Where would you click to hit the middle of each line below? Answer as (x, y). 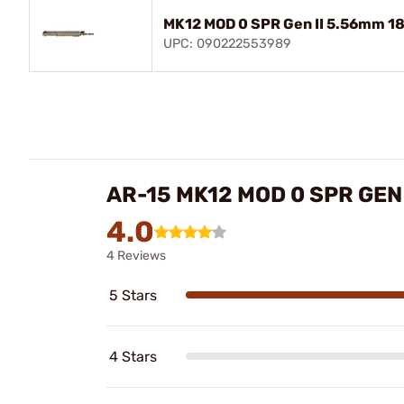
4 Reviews (136, 255)
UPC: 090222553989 (227, 43)
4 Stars (133, 356)
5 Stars (133, 295)
